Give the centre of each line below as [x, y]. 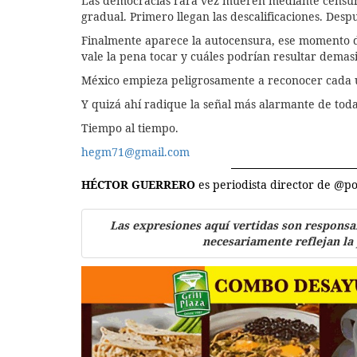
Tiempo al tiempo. [130, 127]
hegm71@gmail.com [135, 151]
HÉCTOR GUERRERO [140, 184]
